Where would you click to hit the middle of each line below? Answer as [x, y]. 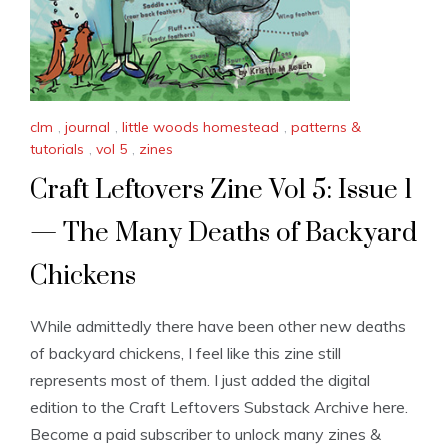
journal [87, 127]
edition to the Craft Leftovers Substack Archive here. [219, 406]
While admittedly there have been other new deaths [218, 325]
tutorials [57, 148]
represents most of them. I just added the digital [200, 379]
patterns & [326, 127]
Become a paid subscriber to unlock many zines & [205, 433]
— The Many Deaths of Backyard [223, 233]
